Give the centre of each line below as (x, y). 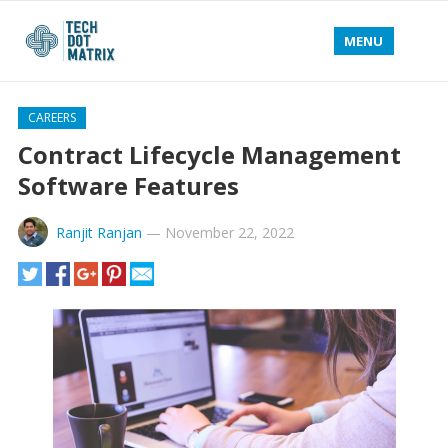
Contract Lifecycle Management (209, 154)
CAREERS (51, 117)
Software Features (128, 185)
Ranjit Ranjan (98, 232)
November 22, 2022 (229, 232)
